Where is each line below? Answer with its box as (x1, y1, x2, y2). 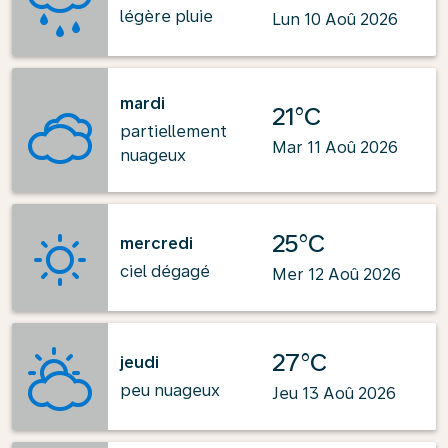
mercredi (120, 233, 193, 253)
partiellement (120, 122, 227, 141)
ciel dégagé (120, 261, 210, 281)
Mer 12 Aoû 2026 (272, 265, 401, 284)
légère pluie (120, 6, 213, 26)
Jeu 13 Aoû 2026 (272, 384, 396, 403)
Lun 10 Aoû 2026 (272, 10, 398, 29)
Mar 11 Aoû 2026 (272, 137, 398, 157)
